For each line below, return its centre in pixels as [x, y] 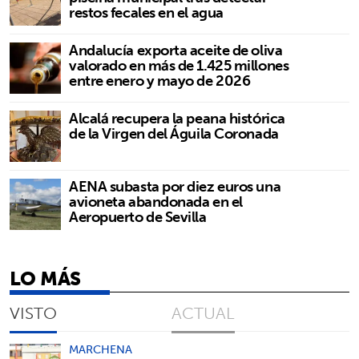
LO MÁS [45, 278]
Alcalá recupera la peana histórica [177, 118]
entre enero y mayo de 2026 [160, 80]
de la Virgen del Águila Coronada [174, 133]
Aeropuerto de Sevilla [138, 216]
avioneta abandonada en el [156, 201]
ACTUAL [203, 313]
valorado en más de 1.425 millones [179, 65]
